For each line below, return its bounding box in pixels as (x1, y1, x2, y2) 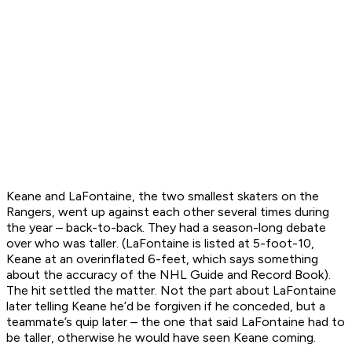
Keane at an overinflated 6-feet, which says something (6, 251, 318, 267)
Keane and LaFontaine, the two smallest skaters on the (6, 189, 319, 204)
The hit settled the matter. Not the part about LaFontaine (6, 283, 336, 299)
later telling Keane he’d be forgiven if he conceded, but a (6, 299, 325, 314)
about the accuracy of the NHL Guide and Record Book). (6, 267, 331, 283)
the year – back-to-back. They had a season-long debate (6, 220, 326, 236)
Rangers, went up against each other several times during (6, 204, 329, 220)
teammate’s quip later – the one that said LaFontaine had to (6, 314, 345, 330)
